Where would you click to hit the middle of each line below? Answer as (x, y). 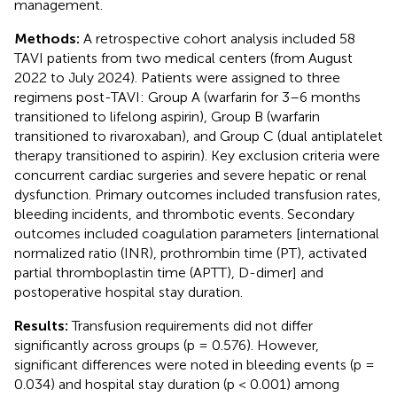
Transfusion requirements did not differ (192, 325)
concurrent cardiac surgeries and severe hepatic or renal (191, 175)
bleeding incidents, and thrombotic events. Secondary (184, 214)
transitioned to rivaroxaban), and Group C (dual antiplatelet (198, 136)
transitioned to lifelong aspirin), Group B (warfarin (167, 116)
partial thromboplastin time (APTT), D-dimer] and (169, 272)
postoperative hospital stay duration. (128, 292)
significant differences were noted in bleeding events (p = (195, 364)
